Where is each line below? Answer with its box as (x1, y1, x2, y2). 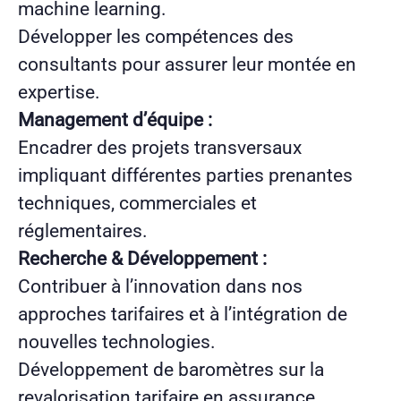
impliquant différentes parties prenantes (18, 164, 353, 186)
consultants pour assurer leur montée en (18, 53, 356, 75)
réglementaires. (18, 219, 148, 242)
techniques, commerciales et (18, 192, 257, 214)
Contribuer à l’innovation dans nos (18, 275, 303, 297)
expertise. (18, 81, 100, 103)
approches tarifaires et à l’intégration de (18, 303, 347, 325)
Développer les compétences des (18, 25, 294, 47)
